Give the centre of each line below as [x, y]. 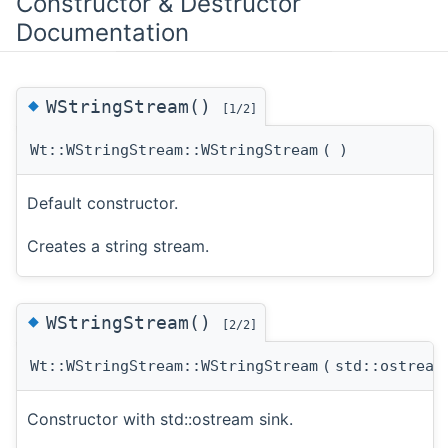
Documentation [102, 33]
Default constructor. [102, 203]
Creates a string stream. [118, 246]
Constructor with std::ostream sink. [160, 419]
